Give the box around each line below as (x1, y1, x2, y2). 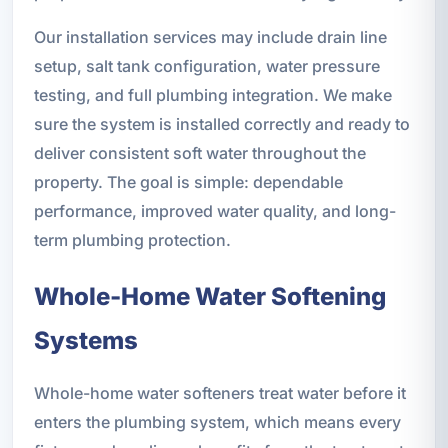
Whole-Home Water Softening (33, 281, 386, 311)
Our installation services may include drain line (33, 26, 387, 47)
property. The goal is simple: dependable (33, 171, 343, 192)
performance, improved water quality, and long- (33, 200, 396, 221)
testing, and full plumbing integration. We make (33, 84, 392, 105)
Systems (33, 325, 138, 355)
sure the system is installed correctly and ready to (33, 113, 410, 134)
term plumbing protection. (33, 229, 231, 250)
